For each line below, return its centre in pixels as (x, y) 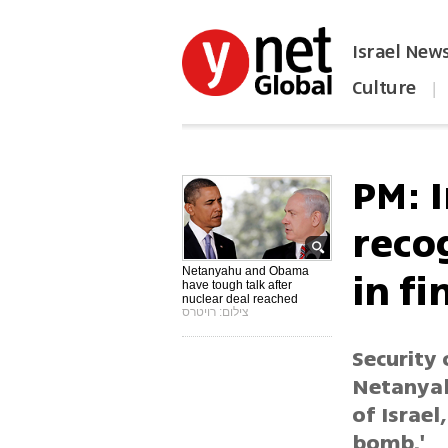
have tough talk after (237, 285)
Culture (384, 88)
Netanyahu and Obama (246, 271)
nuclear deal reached (240, 299)
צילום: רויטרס (216, 312)
